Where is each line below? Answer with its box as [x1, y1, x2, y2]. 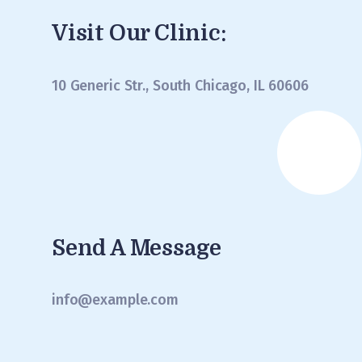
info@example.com [52, 291, 179, 309]
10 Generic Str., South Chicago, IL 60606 [52, 76, 309, 95]
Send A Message [52, 235, 222, 260]
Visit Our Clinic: [52, 21, 226, 46]
